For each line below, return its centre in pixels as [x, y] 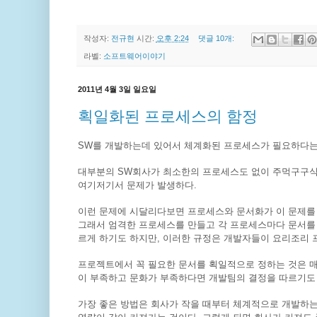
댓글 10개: [218, 39]
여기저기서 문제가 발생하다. [137, 185]
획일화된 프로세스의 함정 [167, 117]
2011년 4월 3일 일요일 [117, 89]
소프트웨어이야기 [134, 56]
